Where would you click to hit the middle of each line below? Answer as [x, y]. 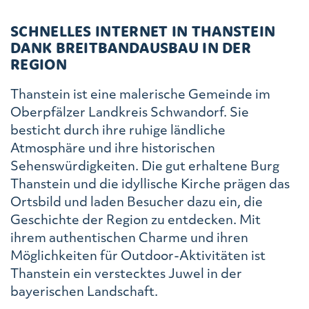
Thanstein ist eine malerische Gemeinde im [140, 93]
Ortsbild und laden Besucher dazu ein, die [137, 201]
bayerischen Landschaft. [84, 290]
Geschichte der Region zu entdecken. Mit [136, 219]
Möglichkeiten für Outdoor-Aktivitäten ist [138, 255]
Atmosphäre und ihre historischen [113, 147]
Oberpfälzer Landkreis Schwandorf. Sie [130, 111]
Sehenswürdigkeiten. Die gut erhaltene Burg [145, 165]
